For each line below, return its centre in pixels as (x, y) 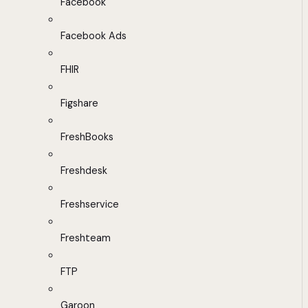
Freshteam (86, 238)
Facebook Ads (93, 36)
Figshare (79, 103)
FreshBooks (87, 137)
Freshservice (90, 205)
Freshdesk (84, 171)
